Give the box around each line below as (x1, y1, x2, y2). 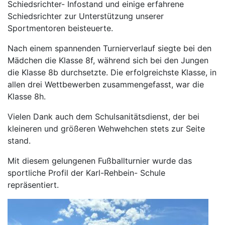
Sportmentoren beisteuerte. (8, 23, 113, 34)
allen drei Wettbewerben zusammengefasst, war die (8, 79, 204, 90)
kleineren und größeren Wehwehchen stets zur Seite (8, 124, 205, 134)
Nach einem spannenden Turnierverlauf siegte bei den (8, 43, 211, 54)
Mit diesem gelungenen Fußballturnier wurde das (8, 156, 192, 166)
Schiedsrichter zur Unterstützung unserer (8, 11, 164, 22)
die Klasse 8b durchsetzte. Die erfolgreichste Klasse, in (8, 67, 216, 78)
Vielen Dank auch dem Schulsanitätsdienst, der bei (8, 111, 199, 122)
